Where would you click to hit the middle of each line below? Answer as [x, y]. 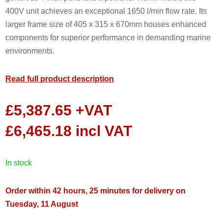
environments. [30, 51]
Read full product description [60, 79]
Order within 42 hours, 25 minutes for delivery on [96, 191]
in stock [20, 163]
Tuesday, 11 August [42, 204]
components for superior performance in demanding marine [108, 37]
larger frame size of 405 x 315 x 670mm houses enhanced [106, 24]
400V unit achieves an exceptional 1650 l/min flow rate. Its [106, 11]
